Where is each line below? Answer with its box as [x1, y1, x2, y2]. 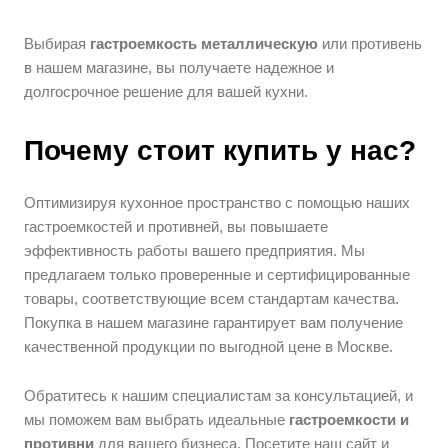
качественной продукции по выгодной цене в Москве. [24, 338, 394, 356]
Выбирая [24, 35, 91, 53]
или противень [318, 35, 423, 53]
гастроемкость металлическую [90, 35, 319, 53]
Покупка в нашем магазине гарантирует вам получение [24, 314, 404, 332]
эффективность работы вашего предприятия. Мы [24, 242, 366, 260]
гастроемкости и [289, 411, 410, 429]
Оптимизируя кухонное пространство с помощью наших [24, 194, 411, 212]
